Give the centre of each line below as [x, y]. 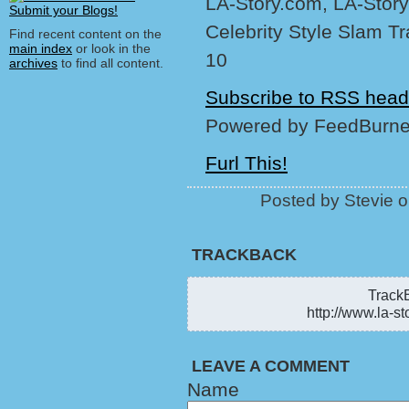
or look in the [111, 48]
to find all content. [110, 63]
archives [33, 63]
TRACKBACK [244, 255]
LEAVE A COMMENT [271, 366]
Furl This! [246, 163]
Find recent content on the [85, 34]
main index [41, 48]
